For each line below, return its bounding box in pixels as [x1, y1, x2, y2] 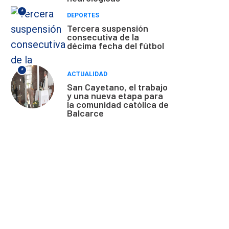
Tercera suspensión [67, 22, 148, 34]
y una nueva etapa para [67, 89, 163, 101]
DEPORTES [67, 11, 99, 19]
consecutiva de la [67, 31, 139, 42]
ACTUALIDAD [67, 70, 107, 78]
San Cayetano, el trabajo [67, 81, 168, 93]
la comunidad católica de [67, 98, 169, 110]
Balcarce [67, 107, 104, 119]
